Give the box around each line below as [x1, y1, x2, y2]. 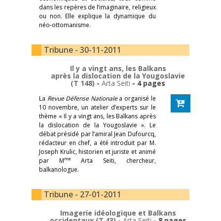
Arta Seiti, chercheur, [71, 156, 156, 165]
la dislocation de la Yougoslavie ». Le [39, 120, 156, 129]
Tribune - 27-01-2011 [44, 188, 121, 200]
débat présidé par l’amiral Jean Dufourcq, [39, 129, 156, 138]
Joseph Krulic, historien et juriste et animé [39, 147, 156, 156]
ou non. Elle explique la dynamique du [39, 11, 156, 20]
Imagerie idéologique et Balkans [60, 208, 176, 218]
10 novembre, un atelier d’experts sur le [39, 103, 156, 111]
